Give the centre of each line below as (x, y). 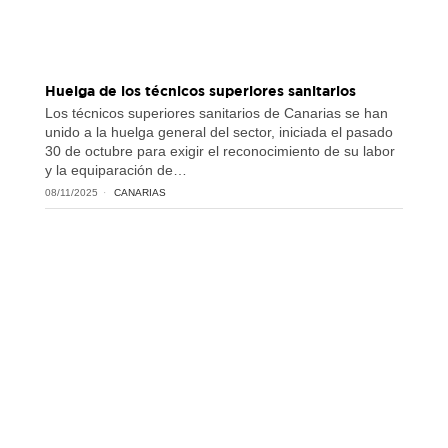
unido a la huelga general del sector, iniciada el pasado (218, 131)
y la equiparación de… (115, 169)
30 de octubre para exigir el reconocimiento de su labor (219, 150)
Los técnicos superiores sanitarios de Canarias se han (216, 112)
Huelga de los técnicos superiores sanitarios (200, 90)
